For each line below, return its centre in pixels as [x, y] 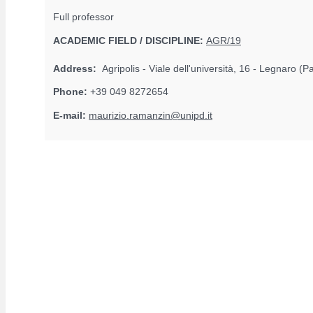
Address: [76, 68]
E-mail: [71, 115]
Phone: [72, 92]
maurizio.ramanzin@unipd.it [151, 115]
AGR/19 [224, 41]
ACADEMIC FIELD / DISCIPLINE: [130, 41]
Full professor [83, 17]
